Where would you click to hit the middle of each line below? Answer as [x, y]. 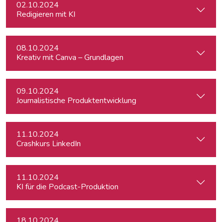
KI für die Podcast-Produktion [67, 187]
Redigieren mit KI [46, 14]
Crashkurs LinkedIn [49, 144]
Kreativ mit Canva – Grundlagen [70, 57]
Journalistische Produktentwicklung [76, 101]
